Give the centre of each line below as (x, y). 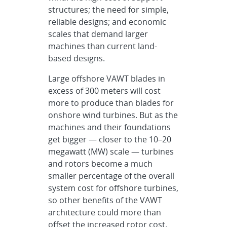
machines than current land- (103, 46)
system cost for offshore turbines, (113, 188)
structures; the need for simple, (109, 10)
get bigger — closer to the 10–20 (110, 139)
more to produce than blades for (111, 103)
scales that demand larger (98, 34)
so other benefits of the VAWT (105, 200)
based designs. (77, 58)
